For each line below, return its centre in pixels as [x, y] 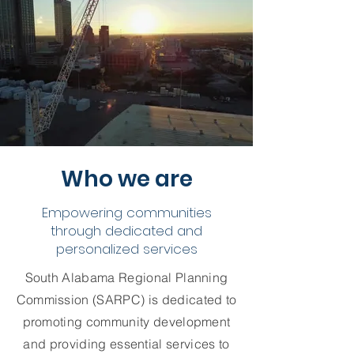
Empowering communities [126, 213]
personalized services [126, 249]
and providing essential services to [126, 344]
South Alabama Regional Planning [126, 277]
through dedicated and [126, 231]
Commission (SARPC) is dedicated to [126, 299]
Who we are [126, 179]
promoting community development [126, 322]
